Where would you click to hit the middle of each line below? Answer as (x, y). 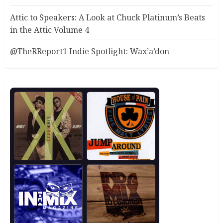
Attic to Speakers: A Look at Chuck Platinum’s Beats (108, 18)
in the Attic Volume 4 (50, 30)
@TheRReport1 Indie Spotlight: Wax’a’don (90, 52)
